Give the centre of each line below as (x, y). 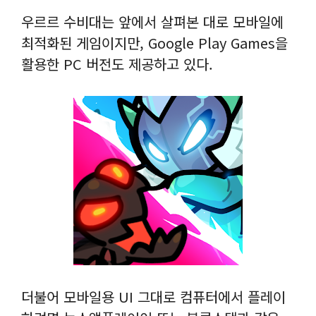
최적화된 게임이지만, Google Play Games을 (154, 42)
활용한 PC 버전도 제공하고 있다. (117, 63)
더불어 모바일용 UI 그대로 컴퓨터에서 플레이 (153, 296)
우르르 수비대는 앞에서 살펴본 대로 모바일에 (152, 21)
